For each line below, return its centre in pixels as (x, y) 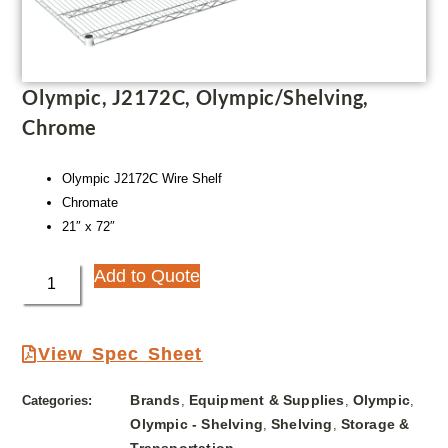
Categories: (57, 401)
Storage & (375, 424)
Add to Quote (147, 276)
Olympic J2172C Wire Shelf (142, 179)
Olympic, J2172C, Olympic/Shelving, (195, 97)
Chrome (59, 127)
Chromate (90, 203)
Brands (155, 400)
